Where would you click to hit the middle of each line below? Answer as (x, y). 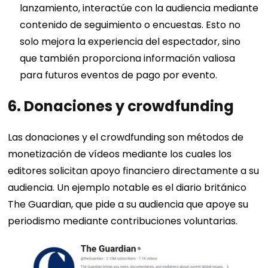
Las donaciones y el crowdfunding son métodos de (126, 137)
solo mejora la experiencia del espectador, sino (130, 41)
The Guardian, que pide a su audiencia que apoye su (128, 204)
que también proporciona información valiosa (128, 58)
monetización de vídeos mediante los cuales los (120, 154)
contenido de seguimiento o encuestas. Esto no (130, 25)
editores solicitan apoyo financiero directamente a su (134, 170)
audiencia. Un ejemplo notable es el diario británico (127, 187)
